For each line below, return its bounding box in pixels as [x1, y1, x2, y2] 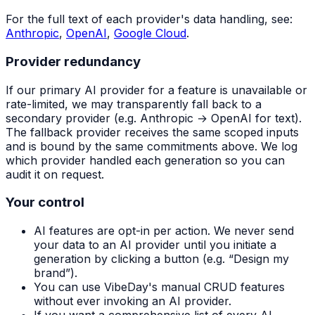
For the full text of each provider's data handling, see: [6, 12, 292, 27]
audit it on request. [6, 167, 104, 181]
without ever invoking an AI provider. [34, 294, 231, 309]
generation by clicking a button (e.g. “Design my [34, 252, 289, 266]
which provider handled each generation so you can [6, 153, 285, 167]
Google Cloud [114, 26, 186, 41]
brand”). [34, 266, 77, 281]
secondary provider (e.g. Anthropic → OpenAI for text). [6, 110, 302, 125]
